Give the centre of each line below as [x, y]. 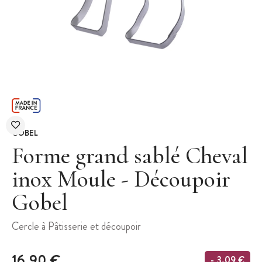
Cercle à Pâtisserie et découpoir [76, 226]
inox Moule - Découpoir [121, 179]
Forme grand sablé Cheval [130, 155]
